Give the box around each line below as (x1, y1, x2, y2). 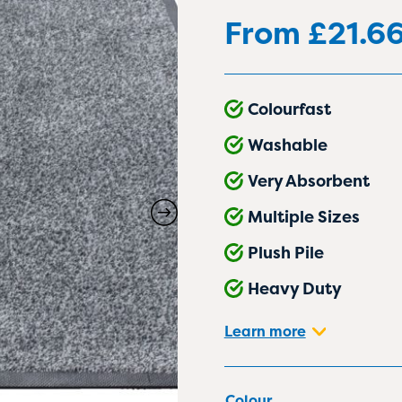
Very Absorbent (248, 170, 371, 193)
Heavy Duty (248, 277, 343, 301)
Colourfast (248, 98, 332, 121)
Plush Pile (248, 241, 325, 265)
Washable (248, 134, 328, 157)
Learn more (223, 321, 306, 342)
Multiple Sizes (248, 205, 361, 229)
